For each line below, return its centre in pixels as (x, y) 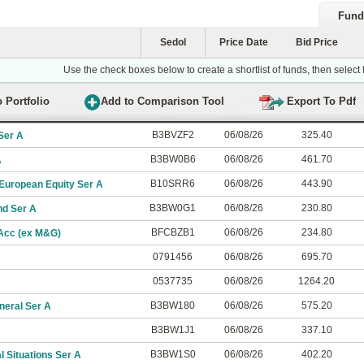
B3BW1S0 (173, 354)
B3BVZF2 (173, 135)
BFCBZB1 (173, 232)
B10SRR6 (173, 184)
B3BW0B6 (173, 159)
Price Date (244, 42)
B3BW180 (173, 305)
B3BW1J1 (173, 330)
